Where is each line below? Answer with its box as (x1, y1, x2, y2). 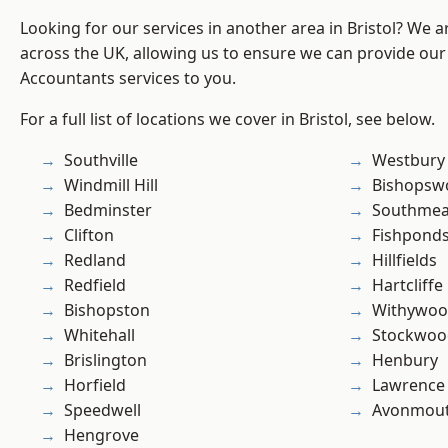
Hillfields (372, 249, 437, 272)
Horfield (64, 374, 126, 397)
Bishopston (64, 299, 150, 322)
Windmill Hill (64, 174, 158, 197)
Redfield (64, 274, 126, 297)
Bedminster (64, 199, 152, 222)
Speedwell (64, 399, 141, 422)
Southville (64, 149, 138, 172)
